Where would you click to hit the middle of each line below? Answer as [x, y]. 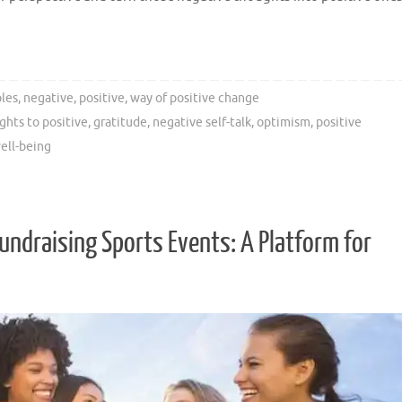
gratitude [121, 123]
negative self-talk [202, 123]
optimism [284, 123]
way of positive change [194, 99]
